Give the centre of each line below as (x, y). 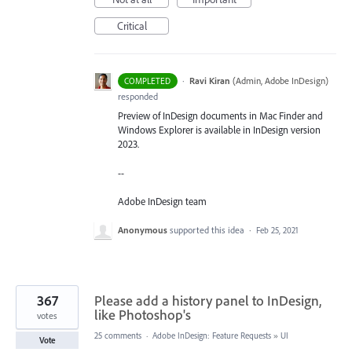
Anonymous (143, 229)
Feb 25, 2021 (277, 230)
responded (138, 97)
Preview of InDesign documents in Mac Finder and (220, 116)
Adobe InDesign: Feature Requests (212, 335)
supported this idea (208, 229)
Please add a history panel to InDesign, (208, 300)
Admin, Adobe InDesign (280, 81)
